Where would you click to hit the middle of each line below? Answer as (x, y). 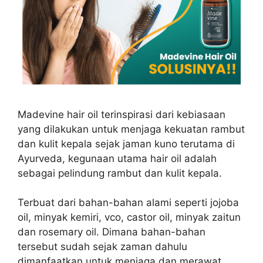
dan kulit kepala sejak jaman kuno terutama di (126, 144)
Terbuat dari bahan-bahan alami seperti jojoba (128, 203)
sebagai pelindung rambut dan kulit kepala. (120, 173)
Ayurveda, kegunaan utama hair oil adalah (117, 158)
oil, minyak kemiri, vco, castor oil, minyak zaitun (129, 217)
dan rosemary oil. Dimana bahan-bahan (112, 232)
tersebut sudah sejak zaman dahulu (102, 247)
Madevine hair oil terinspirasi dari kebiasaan (122, 114)
